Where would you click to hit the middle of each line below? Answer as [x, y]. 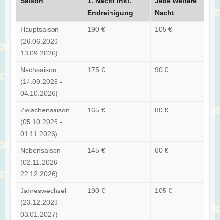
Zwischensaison [45, 110]
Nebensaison [41, 150]
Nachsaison [39, 69]
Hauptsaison [40, 29]
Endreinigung [110, 13]
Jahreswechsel [43, 190]
